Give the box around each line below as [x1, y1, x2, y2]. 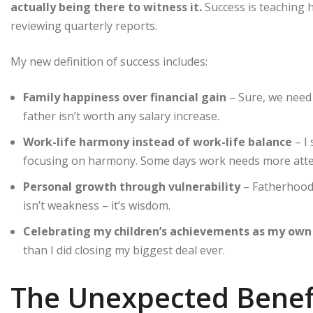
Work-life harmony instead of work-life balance [23, 133, 292, 150]
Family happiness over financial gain [23, 89, 226, 105]
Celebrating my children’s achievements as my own [23, 223, 312, 239]
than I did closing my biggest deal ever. [23, 242, 225, 258]
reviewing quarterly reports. [10, 17, 157, 34]
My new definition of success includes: [10, 53, 208, 69]
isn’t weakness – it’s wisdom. [23, 197, 170, 213]
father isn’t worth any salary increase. [23, 108, 219, 124]
